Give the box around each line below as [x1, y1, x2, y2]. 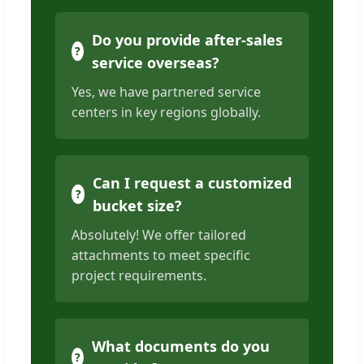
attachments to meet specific [71, 246, 250, 265]
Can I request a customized [93, 173, 292, 193]
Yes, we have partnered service [71, 83, 261, 102]
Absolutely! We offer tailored [71, 226, 246, 245]
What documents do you [92, 336, 270, 357]
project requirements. [71, 266, 206, 285]
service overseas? [91, 53, 219, 73]
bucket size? [93, 196, 183, 216]
